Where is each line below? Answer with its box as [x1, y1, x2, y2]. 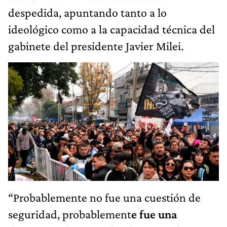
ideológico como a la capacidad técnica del [8, 22, 215, 36]
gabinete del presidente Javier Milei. [8, 39, 183, 53]
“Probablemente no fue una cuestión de [8, 190, 201, 204]
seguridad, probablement [8, 207, 131, 221]
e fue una [131, 207, 177, 221]
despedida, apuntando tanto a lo [8, 5, 167, 19]
